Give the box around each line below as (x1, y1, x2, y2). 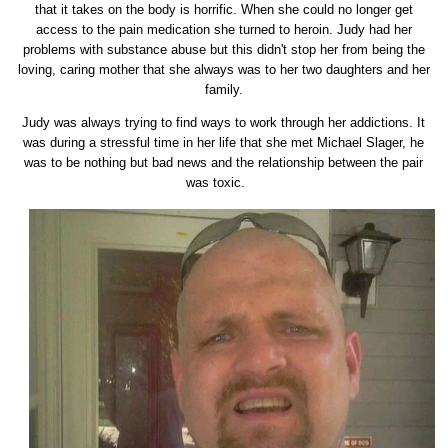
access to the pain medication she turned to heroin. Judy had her (35, 22, 412, 38)
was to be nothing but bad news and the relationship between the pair (24, 155, 424, 171)
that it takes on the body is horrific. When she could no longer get (34, 2, 413, 18)
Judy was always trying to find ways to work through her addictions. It (22, 115, 426, 131)
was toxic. (186, 175, 262, 191)
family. (204, 82, 243, 98)
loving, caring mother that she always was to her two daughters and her (17, 62, 430, 78)
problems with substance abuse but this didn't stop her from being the (22, 42, 425, 58)
